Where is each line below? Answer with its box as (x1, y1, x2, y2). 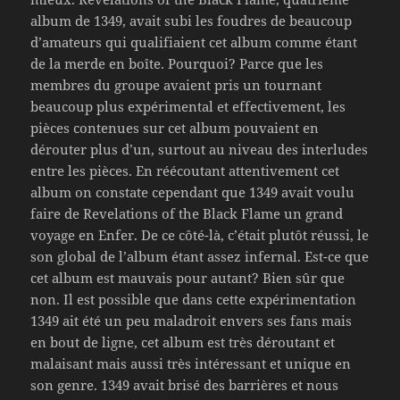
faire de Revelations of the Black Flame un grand (30, 204, 344, 222)
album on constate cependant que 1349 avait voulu (30, 182, 355, 201)
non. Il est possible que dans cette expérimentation (30, 289, 357, 308)
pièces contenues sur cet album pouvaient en (30, 118, 320, 137)
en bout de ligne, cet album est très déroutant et (30, 332, 336, 351)
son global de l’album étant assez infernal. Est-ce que (30, 246, 370, 265)
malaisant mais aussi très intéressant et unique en (30, 354, 352, 372)
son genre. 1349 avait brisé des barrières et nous (30, 375, 339, 394)
